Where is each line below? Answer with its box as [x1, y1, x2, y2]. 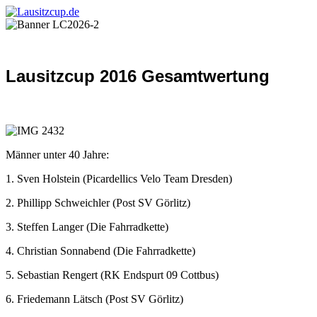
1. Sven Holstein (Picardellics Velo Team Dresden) [6, 172, 232, 185]
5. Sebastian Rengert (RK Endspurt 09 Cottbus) [6, 268, 219, 281]
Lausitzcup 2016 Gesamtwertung [6, 66, 270, 86]
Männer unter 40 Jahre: [6, 148, 109, 161]
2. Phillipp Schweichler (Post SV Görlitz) [6, 196, 190, 209]
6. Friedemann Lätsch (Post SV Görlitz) [6, 292, 183, 305]
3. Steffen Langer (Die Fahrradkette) [6, 220, 168, 233]
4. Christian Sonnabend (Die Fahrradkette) [6, 244, 195, 257]
